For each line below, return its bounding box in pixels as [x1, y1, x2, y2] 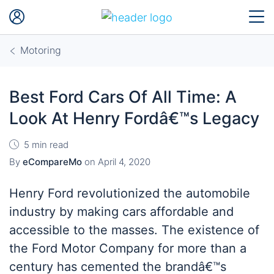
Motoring [20, 44, 61, 56]
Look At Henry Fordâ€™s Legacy [9, 108, 259, 128]
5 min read [24, 139, 68, 150]
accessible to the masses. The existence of [9, 223, 259, 237]
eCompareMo [23, 156, 82, 168]
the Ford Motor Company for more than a [9, 241, 246, 256]
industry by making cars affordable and [9, 204, 234, 219]
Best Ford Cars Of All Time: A [9, 87, 237, 107]
